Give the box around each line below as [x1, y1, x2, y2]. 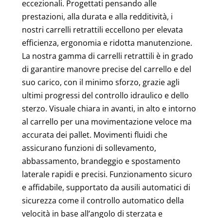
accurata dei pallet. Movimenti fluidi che [21, 129, 167, 140]
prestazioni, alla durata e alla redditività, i [21, 11, 173, 22]
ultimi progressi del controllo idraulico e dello [21, 90, 189, 101]
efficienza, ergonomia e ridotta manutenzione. [21, 37, 192, 48]
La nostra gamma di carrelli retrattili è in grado [21, 50, 193, 61]
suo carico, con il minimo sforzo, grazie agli [21, 76, 180, 88]
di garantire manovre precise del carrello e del [21, 63, 191, 74]
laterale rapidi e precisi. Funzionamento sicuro [21, 168, 192, 180]
